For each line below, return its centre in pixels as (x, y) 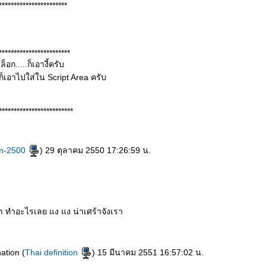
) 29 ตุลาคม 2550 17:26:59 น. (95, 150)
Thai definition (53, 252)
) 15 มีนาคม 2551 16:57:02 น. (148, 252)
